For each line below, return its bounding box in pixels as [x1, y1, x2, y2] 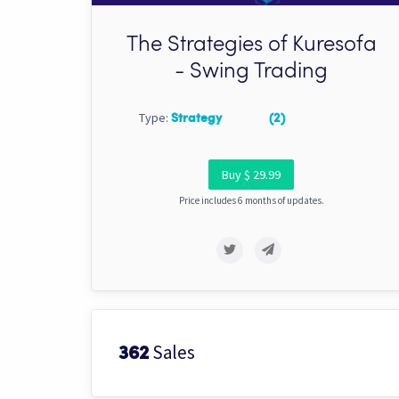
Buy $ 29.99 [222, 166, 281, 183]
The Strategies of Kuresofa [126, 34, 377, 56]
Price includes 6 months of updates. [178, 193, 324, 207]
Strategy [171, 111, 222, 125]
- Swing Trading [175, 61, 328, 83]
